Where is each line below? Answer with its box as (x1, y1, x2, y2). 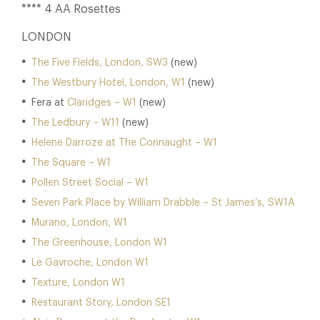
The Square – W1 (31, 158, 111, 168)
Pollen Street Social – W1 (31, 178, 149, 188)
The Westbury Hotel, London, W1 (31, 78, 185, 88)
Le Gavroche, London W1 (31, 258, 149, 268)
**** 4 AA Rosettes (21, 4, 121, 15)
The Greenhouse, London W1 (31, 238, 167, 248)
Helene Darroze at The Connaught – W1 (31, 138, 217, 148)
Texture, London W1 (31, 278, 125, 288)
